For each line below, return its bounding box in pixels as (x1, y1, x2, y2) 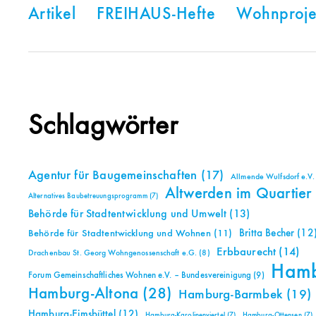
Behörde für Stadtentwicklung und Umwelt (28, 209, 227, 221)
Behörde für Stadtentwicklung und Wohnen (28, 229, 211, 239)
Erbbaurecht (217, 246, 276, 259)
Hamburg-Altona (28, 286, 139, 303)
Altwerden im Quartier (164, 186, 312, 202)
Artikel (28, 6, 76, 24)
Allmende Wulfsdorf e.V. (231, 173, 315, 182)
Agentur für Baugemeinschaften (28, 169, 197, 183)
